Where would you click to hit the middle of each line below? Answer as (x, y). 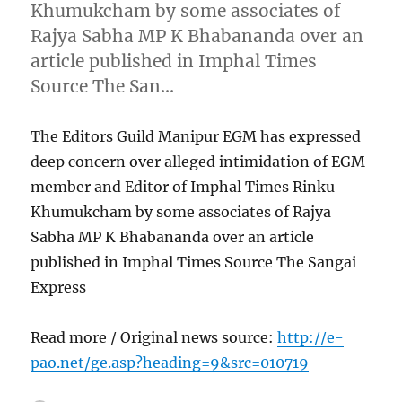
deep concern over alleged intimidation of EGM (198, 161)
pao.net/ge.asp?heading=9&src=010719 (170, 362)
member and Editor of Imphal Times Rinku (183, 186)
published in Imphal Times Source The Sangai (194, 262)
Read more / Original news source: (154, 337)
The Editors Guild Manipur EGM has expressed (196, 136)
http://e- (311, 337)
